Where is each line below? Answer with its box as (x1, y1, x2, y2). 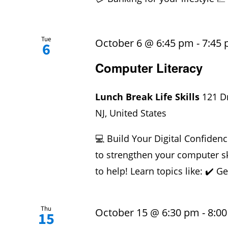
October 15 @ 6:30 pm (95, 206, 200, 220)
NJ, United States (95, 107, 167, 120)
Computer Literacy (95, 59, 203, 77)
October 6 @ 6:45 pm (95, 36, 194, 50)
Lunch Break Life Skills (95, 91, 203, 103)
